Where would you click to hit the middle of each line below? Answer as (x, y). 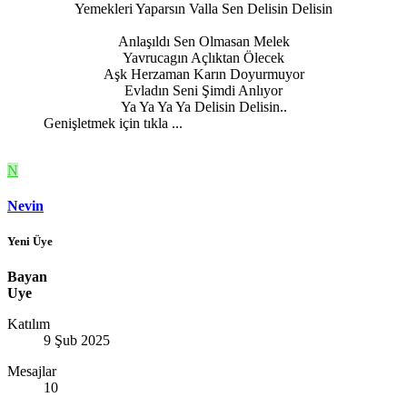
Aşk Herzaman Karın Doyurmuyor (203, 74)
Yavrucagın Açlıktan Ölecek (203, 57)
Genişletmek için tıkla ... (113, 123)
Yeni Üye (30, 242)
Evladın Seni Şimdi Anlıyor (203, 90)
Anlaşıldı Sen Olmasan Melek (203, 41)
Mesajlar (32, 372)
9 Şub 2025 (77, 341)
